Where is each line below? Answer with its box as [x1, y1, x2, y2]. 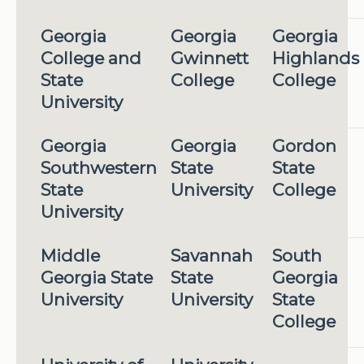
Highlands [271, 48, 359, 69]
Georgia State [40, 267, 153, 288]
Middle [40, 245, 100, 266]
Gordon [271, 136, 336, 157]
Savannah [170, 245, 253, 266]
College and [40, 48, 141, 69]
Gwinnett [170, 48, 249, 69]
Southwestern [40, 158, 157, 179]
